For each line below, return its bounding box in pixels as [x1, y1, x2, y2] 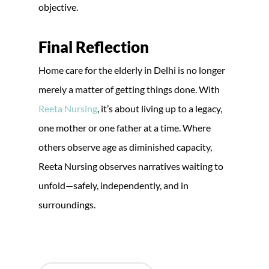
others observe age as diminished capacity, [38, 141, 212, 153]
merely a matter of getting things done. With [38, 83, 220, 95]
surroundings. [38, 198, 95, 210]
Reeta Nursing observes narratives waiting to [38, 160, 223, 172]
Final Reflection [38, 37, 149, 56]
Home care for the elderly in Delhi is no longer [38, 64, 225, 76]
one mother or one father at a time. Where [38, 121, 211, 133]
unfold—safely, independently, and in [38, 179, 189, 191]
